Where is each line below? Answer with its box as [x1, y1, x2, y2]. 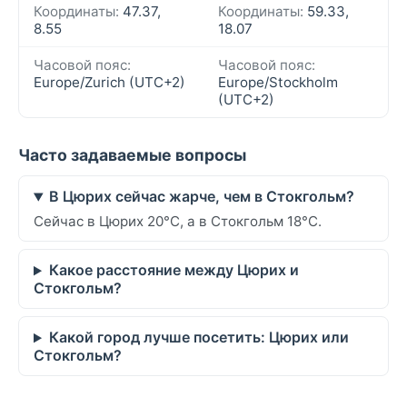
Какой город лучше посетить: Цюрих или [48, 328, 349, 347]
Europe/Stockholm [218, 74, 338, 92]
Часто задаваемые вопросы [18, 145, 246, 165]
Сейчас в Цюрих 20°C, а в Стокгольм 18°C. [34, 213, 322, 231]
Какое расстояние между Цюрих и [48, 261, 299, 280]
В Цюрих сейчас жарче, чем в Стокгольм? [48, 187, 354, 206]
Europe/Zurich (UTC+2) [34, 74, 185, 92]
